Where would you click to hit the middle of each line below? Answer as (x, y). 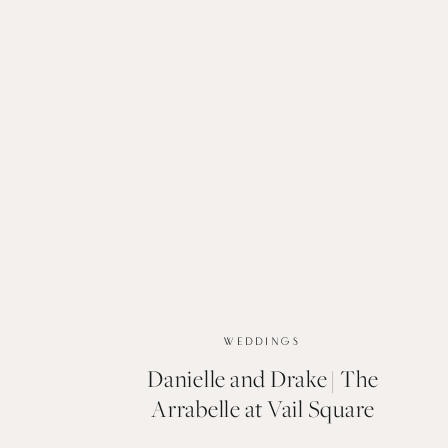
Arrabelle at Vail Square (263, 409)
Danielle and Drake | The (263, 379)
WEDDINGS (263, 342)
